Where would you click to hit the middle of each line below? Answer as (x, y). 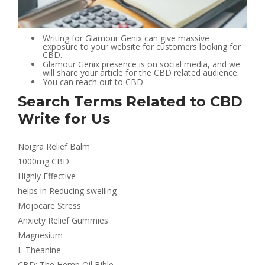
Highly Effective (47, 176)
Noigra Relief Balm (54, 146)
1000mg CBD (43, 161)
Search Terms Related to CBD (130, 101)
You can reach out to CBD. (94, 82)
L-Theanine (39, 250)
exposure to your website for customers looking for (142, 46)
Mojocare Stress (49, 205)
